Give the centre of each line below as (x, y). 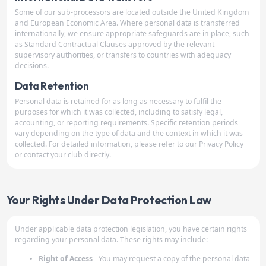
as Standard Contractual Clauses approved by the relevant (114, 44)
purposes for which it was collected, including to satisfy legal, (118, 112)
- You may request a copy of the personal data (171, 259)
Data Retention (52, 86)
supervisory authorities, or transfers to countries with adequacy (123, 55)
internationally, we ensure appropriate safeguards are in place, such (132, 34)
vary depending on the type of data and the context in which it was (129, 133)
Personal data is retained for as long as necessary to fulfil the (118, 101)
